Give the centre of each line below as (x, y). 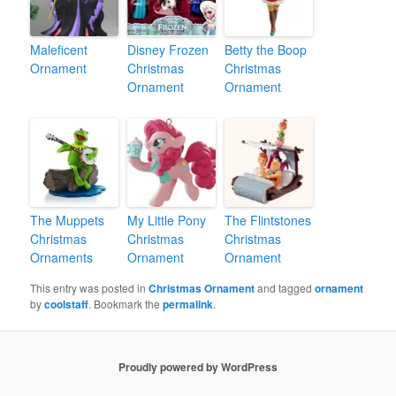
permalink (188, 305)
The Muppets (68, 221)
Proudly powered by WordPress (198, 366)
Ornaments (62, 258)
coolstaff (67, 305)
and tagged (285, 288)
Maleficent (59, 50)
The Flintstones (268, 221)
